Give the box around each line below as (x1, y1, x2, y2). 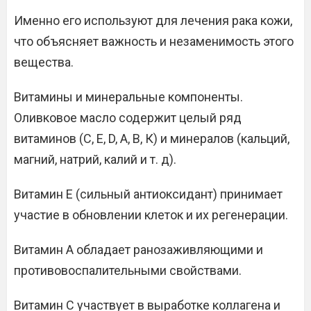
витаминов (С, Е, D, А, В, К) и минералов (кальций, (14, 131, 289, 146)
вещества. (14, 55, 74, 70)
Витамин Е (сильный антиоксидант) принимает (14, 187, 283, 202)
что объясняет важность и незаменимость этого (14, 34, 294, 49)
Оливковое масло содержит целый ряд (14, 110, 242, 126)
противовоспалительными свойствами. (14, 263, 242, 278)
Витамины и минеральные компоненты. (14, 90, 243, 105)
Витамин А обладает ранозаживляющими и (14, 242, 263, 258)
